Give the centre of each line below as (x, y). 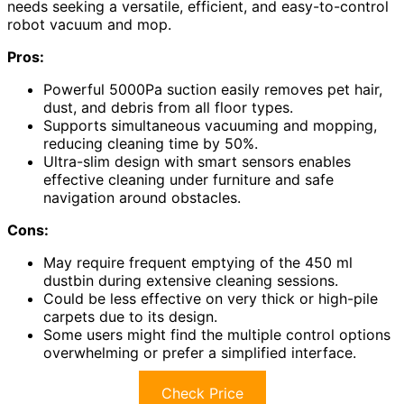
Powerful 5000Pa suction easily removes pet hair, (213, 89)
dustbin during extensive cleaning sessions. (191, 280)
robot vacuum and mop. (89, 24)
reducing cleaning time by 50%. (151, 143)
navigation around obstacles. (142, 197)
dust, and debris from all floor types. (168, 107)
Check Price (202, 393)
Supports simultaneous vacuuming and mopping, (210, 125)
